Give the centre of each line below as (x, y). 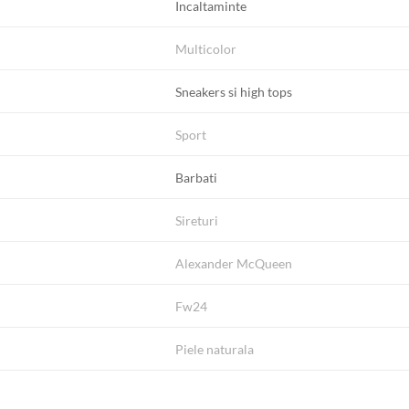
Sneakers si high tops (234, 91)
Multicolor (206, 48)
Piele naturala (215, 349)
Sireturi (197, 220)
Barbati (197, 177)
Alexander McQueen (234, 263)
